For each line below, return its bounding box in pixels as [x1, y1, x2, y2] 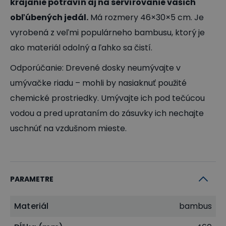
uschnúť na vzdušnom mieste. [10, 122, 127, 134]
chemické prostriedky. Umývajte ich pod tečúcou [10, 92, 205, 104]
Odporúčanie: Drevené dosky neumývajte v [10, 62, 181, 74]
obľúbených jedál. [10, 11, 88, 23]
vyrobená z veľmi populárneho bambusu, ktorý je [10, 26, 205, 38]
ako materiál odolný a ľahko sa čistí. [10, 41, 152, 53]
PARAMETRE [10, 174, 53, 184]
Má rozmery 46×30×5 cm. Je [88, 11, 204, 23]
